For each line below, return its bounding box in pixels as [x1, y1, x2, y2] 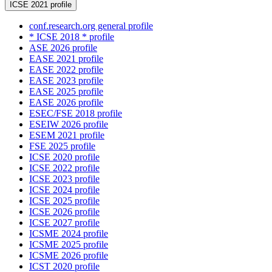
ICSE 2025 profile [29, 195, 100, 206]
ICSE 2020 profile [29, 152, 100, 163]
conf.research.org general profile [29, 21, 153, 32]
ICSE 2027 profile [29, 217, 100, 228]
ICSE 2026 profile [29, 206, 100, 217]
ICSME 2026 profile [29, 250, 108, 261]
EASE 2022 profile [29, 64, 103, 75]
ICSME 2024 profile [29, 228, 108, 239]
